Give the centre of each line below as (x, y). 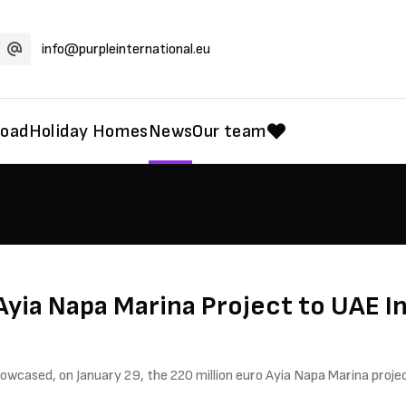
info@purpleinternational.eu (126, 49)
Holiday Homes (88, 131)
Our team (230, 131)
